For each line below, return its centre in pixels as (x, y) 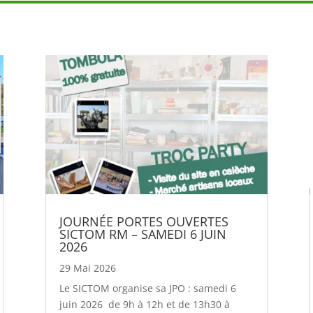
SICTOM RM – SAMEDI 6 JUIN (143, 234)
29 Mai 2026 (87, 268)
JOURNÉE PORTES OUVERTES (144, 222)
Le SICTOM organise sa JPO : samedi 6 (147, 289)
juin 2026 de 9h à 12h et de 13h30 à (144, 305)
